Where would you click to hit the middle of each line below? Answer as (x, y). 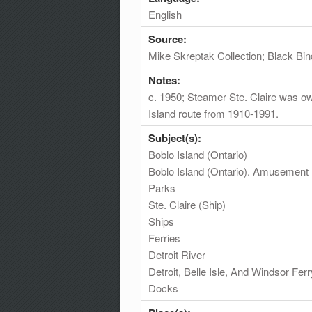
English (165, 14)
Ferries (164, 237)
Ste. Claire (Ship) (187, 204)
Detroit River (177, 254)
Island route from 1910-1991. (213, 113)
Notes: (166, 80)
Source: (169, 39)
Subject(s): (176, 138)
